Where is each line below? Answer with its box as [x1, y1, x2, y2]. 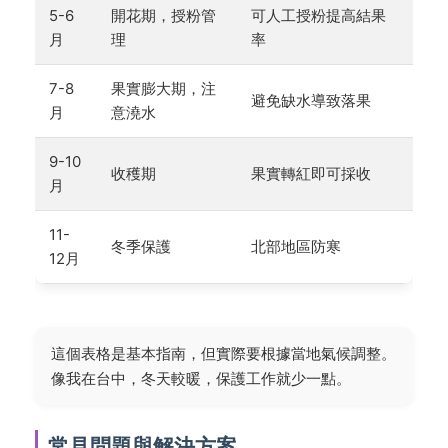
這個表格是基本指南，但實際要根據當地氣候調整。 [51, 343, 396, 363]
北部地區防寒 [251, 236, 341, 256]
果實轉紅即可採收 [251, 163, 371, 183]
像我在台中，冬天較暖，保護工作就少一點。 [51, 368, 351, 388]
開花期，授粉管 [111, 5, 216, 25]
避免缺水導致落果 [251, 90, 371, 110]
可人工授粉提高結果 [251, 5, 386, 25]
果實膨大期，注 [111, 78, 216, 98]
